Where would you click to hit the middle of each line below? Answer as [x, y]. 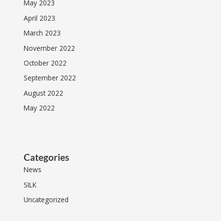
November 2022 [50, 48]
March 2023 [42, 33]
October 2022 [45, 63]
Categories [47, 157]
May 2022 [39, 108]
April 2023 [40, 18]
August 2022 [44, 93]
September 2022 [50, 78]
